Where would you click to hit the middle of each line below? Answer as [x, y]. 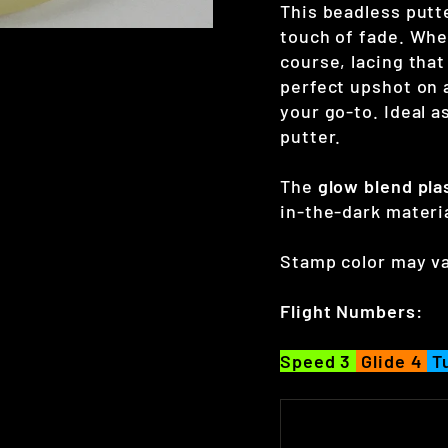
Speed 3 [318, 361]
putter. [311, 136]
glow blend [365, 186]
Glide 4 [392, 361]
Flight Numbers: [354, 311]
